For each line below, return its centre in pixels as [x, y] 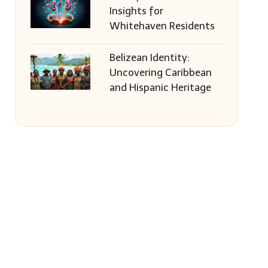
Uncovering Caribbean [160, 72]
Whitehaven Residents [162, 26]
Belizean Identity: [149, 57]
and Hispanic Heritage [160, 87]
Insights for [136, 11]
